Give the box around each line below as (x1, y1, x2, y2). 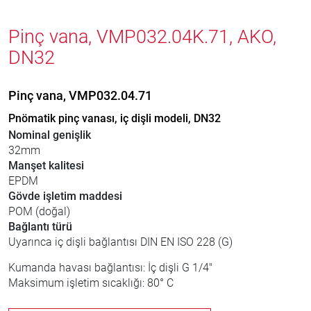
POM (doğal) (8, 205, 70, 218)
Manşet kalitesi (8, 159, 84, 172)
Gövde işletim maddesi (8, 190, 122, 203)
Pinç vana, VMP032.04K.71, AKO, (8, 26, 276, 48)
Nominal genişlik (8, 128, 91, 142)
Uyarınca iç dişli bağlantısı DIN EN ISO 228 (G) (8, 235, 233, 249)
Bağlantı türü (8, 220, 72, 233)
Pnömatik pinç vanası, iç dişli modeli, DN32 (8, 112, 221, 125)
